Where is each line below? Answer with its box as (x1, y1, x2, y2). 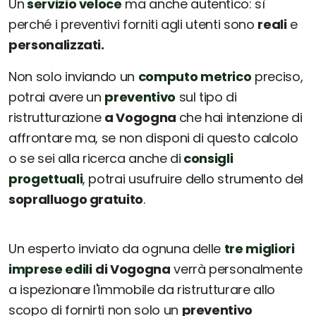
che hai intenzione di (178, 109, 303, 127)
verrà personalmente (170, 260, 303, 279)
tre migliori (224, 240, 295, 258)
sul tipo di (175, 88, 237, 107)
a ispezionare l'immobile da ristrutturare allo (8, 281, 275, 299)
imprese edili (8, 260, 92, 279)
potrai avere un (8, 88, 105, 107)
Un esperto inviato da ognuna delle (8, 240, 224, 258)
